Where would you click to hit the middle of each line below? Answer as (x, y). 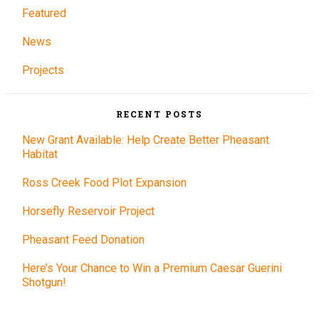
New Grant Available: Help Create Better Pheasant (146, 140)
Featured (45, 14)
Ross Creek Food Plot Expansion (105, 182)
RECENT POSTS (159, 114)
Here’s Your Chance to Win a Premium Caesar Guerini (152, 268)
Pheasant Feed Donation (84, 239)
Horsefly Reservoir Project (89, 211)
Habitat (40, 154)
